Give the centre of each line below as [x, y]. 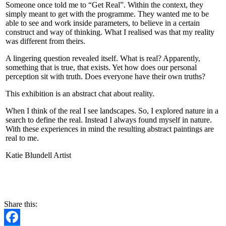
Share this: [21, 204]
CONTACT [113, 184]
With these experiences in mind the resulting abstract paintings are [110, 129]
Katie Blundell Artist [38, 155]
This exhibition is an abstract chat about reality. [80, 94]
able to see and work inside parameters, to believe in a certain [103, 23]
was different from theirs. [45, 41]
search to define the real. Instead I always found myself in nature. [109, 120]
